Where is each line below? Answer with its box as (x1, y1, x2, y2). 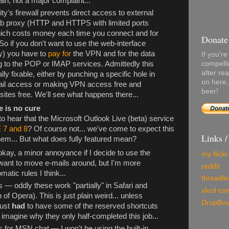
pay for (48, 49, 72, 58)
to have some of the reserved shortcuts (25, 202, 158, 211)
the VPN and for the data (71, 49, 155, 58)
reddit (201, 162, 220, 170)
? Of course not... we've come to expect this (28, 125, 174, 133)
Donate (201, 33, 228, 45)
